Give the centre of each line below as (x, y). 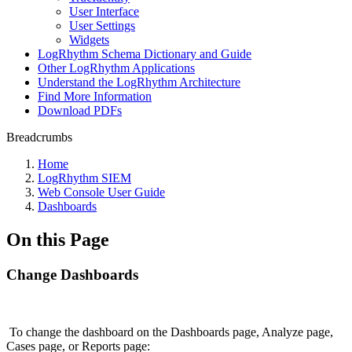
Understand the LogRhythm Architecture (139, 82)
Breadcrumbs (39, 137)
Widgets (89, 40)
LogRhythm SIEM (84, 178)
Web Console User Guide (101, 192)
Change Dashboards (72, 274)
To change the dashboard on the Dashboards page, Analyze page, (170, 332)
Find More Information (95, 96)
